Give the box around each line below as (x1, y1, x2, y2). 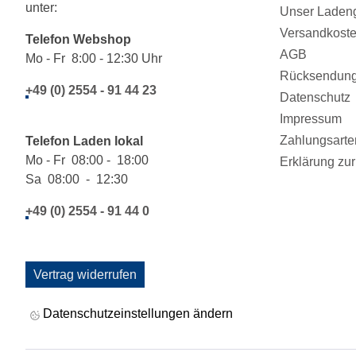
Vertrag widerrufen (33, 268, 137, 282)
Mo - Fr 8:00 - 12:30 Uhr (25, 52, 162, 66)
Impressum (280, 112, 342, 126)
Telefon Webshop (25, 33, 141, 47)
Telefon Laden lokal (25, 134, 146, 149)
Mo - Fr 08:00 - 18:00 (25, 153, 149, 168)
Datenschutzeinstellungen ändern (40, 307, 233, 321)
